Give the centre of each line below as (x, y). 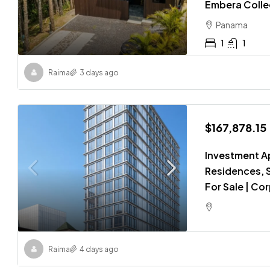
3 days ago (99, 72)
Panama (232, 24)
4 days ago (99, 249)
